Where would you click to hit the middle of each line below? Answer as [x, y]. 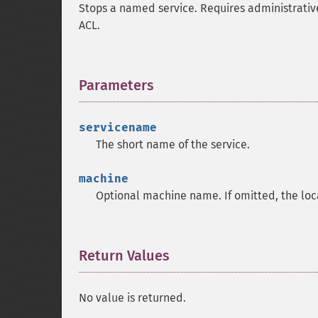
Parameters [116, 85]
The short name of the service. [173, 144]
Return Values [124, 256]
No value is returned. [132, 298]
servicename [118, 127]
